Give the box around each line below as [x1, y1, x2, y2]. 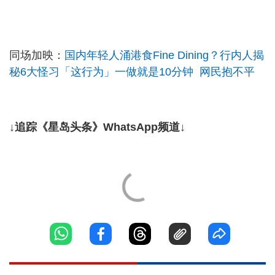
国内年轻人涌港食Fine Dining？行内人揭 [64, 49, 264, 62]
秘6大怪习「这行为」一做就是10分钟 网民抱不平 [9, 66, 255, 79]
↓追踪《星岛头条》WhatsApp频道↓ [9, 121, 185, 134]
